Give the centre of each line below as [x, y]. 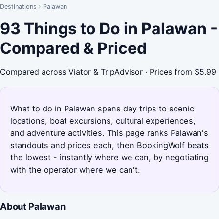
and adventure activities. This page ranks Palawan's [109, 133]
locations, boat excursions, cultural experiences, [103, 120]
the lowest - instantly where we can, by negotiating [109, 157]
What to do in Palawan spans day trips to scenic [102, 108]
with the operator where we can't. [75, 169]
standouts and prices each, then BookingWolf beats [109, 145]
